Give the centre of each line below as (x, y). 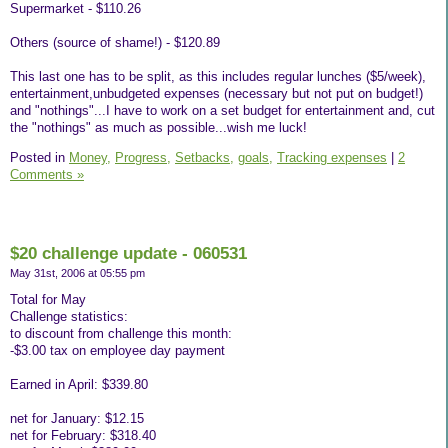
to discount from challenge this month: (121, 334)
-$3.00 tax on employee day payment (117, 351)
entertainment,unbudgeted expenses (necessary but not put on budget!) (216, 93)
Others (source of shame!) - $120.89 (115, 42)
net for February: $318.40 (83, 436)
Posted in (39, 157)
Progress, (143, 157)
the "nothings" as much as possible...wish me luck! (158, 127)
